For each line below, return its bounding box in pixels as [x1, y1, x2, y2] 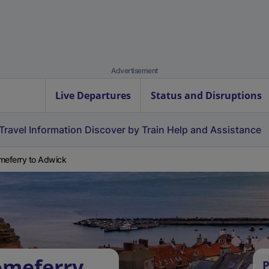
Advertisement [111, 66, 158, 75]
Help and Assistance [167, 124, 261, 136]
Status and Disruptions [151, 89, 262, 102]
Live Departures [55, 89, 131, 102]
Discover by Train [85, 124, 165, 136]
